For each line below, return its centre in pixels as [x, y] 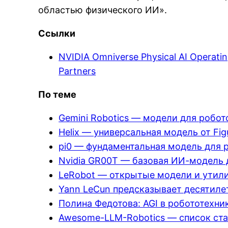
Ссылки [57, 33]
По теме [58, 94]
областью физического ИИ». [103, 10]
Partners [77, 71]
